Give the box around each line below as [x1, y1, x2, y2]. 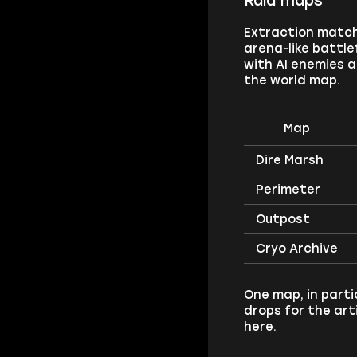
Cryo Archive [256, 241, 339, 256]
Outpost [256, 211, 311, 226]
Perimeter [256, 182, 321, 197]
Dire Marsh [256, 152, 324, 167]
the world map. [244, 73, 341, 88]
